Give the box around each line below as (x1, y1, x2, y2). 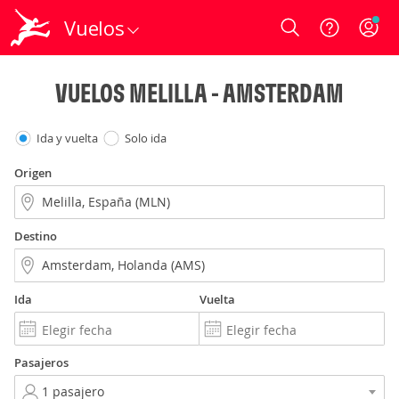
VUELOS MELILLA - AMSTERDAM (55, 77, 344, 109)
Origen (14, 165, 52, 181)
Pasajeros (14, 354, 69, 370)
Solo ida (125, 130, 167, 146)
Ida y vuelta (37, 130, 98, 146)
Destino (14, 228, 57, 244)
